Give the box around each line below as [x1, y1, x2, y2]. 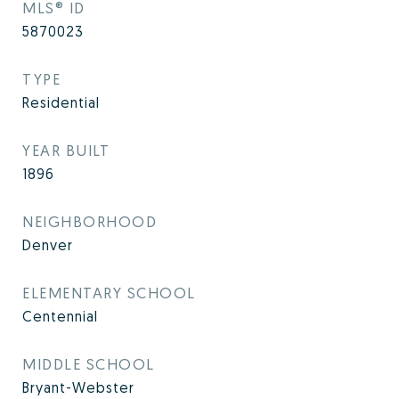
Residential [22, 94, 100, 111]
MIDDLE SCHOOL [22, 354, 155, 373]
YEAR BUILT [22, 141, 110, 159]
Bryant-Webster [22, 379, 134, 396]
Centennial [22, 307, 98, 325]
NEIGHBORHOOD [22, 212, 157, 231]
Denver [22, 236, 73, 254]
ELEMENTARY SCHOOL [22, 283, 196, 302]
